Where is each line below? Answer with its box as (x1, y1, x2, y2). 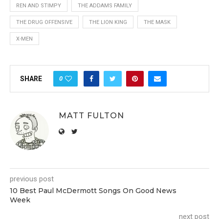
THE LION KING (89, 19, 127, 25)
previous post (10, 174, 54, 183)
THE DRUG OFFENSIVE (16, 19, 72, 25)
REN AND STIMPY (16, 2, 61, 9)
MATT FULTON (59, 110, 124, 120)
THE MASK (144, 19, 171, 25)
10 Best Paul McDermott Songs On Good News (10, 186, 176, 195)
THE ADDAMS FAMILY (78, 2, 132, 9)
